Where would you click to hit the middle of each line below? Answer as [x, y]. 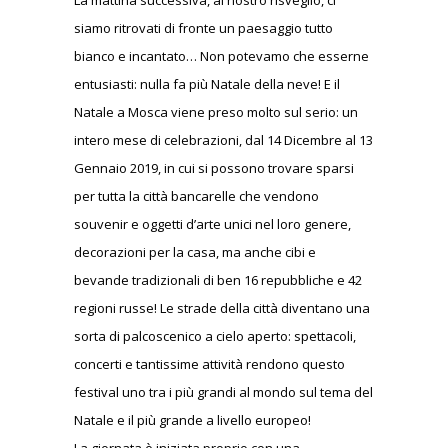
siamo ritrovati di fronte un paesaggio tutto [203, 28]
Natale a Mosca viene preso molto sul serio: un [216, 112]
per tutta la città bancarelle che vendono [196, 196]
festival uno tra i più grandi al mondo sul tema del [223, 392]
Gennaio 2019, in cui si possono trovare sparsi [214, 168]
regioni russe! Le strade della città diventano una [222, 308]
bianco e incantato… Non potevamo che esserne [221, 56]
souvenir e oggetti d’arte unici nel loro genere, [212, 224]
